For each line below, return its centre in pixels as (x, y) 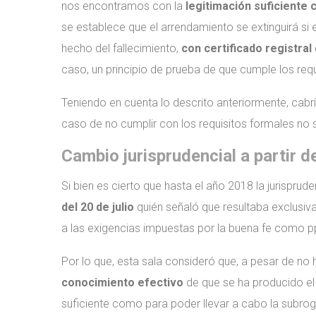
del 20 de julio (98, 207)
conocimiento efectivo (122, 282)
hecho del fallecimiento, (121, 48)
